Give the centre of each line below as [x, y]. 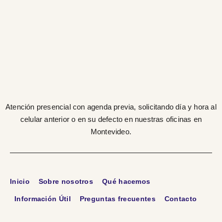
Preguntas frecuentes [117, 199]
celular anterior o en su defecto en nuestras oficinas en [111, 119]
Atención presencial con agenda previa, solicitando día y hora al [111, 107]
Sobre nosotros [66, 182]
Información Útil [43, 199]
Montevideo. [111, 132]
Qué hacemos [126, 182]
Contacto [181, 199]
